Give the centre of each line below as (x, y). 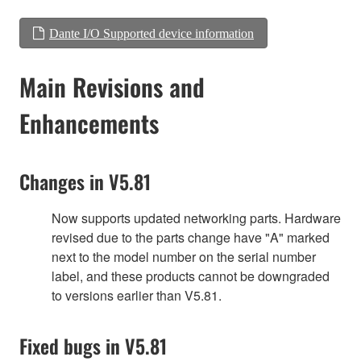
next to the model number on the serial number (184, 256)
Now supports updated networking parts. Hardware (196, 218)
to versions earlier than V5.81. (137, 295)
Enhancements (89, 122)
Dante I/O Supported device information (151, 33)
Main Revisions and (112, 86)
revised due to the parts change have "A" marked (191, 237)
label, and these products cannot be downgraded (191, 276)
